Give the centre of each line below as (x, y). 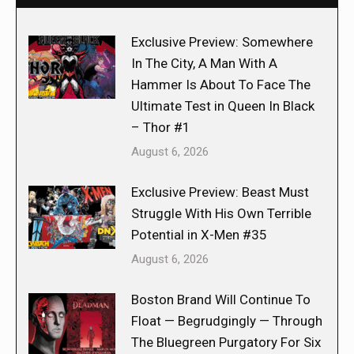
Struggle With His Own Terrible (221, 213)
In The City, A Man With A (204, 63)
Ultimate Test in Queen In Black (223, 105)
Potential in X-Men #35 (199, 234)
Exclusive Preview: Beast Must (220, 192)
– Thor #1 (161, 127)
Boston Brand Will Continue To (221, 299)
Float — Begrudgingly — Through (227, 320)
